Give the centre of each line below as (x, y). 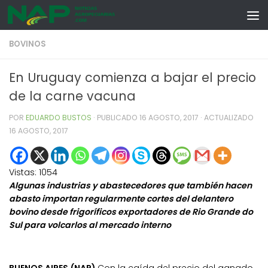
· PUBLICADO (116, 118)
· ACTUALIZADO (226, 118)
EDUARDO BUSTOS (59, 118)
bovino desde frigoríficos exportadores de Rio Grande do (131, 212)
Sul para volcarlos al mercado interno (90, 225)
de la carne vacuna (72, 96)
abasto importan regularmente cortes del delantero (121, 199)
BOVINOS (28, 44)
